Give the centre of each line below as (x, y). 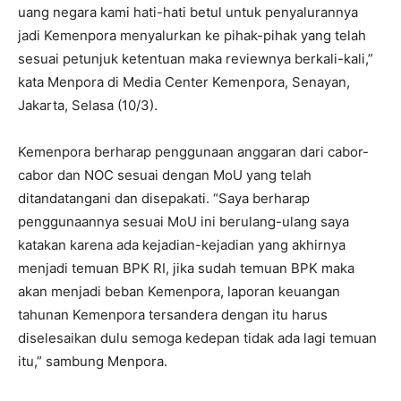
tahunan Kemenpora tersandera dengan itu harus (173, 315)
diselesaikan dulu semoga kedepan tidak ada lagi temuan (197, 338)
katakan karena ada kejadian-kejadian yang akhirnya (182, 245)
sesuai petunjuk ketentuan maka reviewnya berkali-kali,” (196, 59)
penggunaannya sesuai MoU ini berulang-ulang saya (183, 222)
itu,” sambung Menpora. (93, 361)
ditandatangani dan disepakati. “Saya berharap (164, 198)
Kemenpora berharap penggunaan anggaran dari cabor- (193, 152)
